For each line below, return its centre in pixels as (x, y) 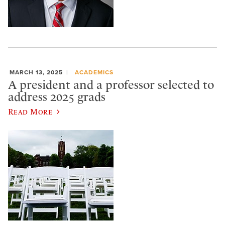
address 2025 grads (57, 97)
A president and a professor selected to (111, 85)
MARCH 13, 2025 (36, 72)
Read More (30, 111)
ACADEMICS (94, 72)
